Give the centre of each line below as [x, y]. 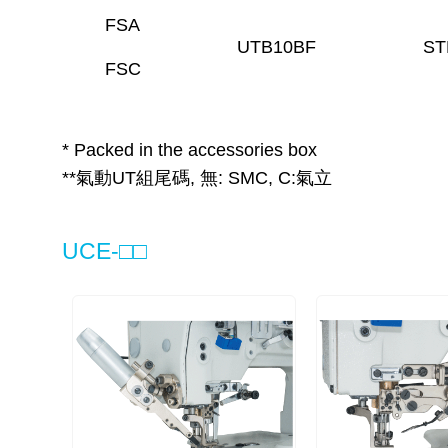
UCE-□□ [104, 250]
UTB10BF [276, 46]
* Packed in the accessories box [189, 150]
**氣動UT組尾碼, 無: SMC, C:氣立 [197, 178]
